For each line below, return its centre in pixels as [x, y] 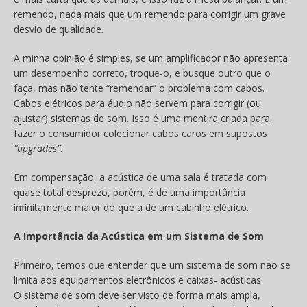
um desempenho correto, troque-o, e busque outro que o [142, 73]
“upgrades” [37, 149]
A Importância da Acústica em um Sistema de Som [139, 236]
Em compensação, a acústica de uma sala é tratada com [140, 177]
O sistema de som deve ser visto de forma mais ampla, [137, 295]
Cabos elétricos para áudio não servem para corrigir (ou [137, 103]
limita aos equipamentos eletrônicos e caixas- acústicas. [138, 280]
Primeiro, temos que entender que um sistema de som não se [152, 265]
